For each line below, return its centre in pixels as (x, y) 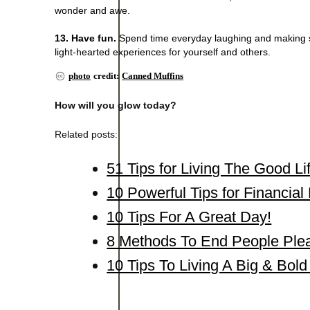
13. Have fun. (86, 38)
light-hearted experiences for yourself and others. (163, 52)
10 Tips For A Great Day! (189, 217)
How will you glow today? (116, 105)
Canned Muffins (153, 75)
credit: (107, 75)
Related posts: (86, 134)
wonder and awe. (93, 10)
